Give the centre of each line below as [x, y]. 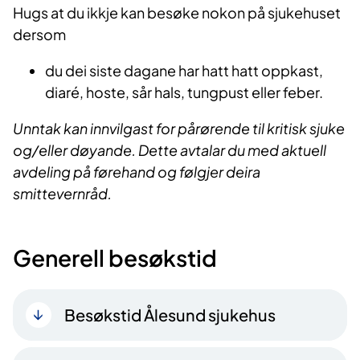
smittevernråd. [62, 194]
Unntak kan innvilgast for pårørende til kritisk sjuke [179, 129]
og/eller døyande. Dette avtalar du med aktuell [170, 150]
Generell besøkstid [115, 258]
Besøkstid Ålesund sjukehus [170, 315]
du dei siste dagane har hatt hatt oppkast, [184, 71]
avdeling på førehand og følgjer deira [137, 172]
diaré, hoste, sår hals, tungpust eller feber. [186, 92]
